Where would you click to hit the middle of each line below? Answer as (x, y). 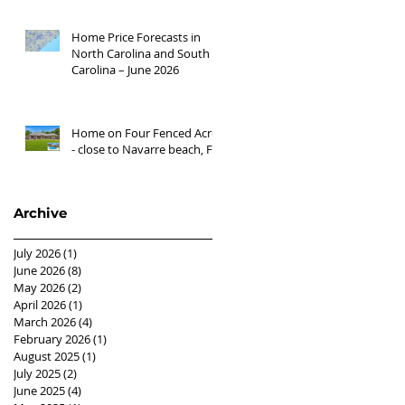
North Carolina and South (141, 53)
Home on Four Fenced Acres (147, 133)
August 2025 (47, 356)
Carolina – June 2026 (125, 70)
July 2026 (37, 253)
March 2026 (45, 322)
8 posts (101, 270)
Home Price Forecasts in (136, 37)
